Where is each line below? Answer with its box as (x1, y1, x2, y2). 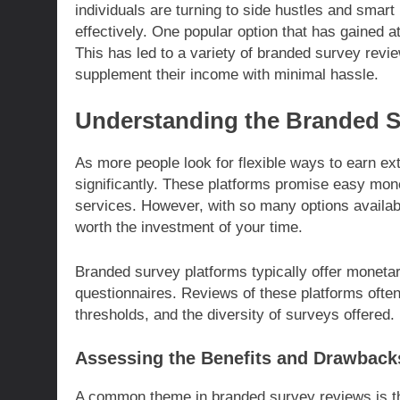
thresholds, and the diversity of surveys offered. (75, 305, 395, 323)
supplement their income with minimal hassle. (75, 65, 379, 83)
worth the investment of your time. (75, 219, 303, 237)
